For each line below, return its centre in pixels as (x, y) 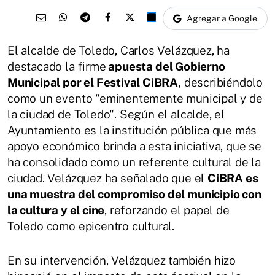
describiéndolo (222, 82)
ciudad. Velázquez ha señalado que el (107, 178)
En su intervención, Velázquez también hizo (122, 260)
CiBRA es (233, 178)
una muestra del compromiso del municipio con (134, 194)
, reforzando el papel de (167, 210)
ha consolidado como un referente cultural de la (134, 162)
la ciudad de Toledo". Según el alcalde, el (116, 114)
